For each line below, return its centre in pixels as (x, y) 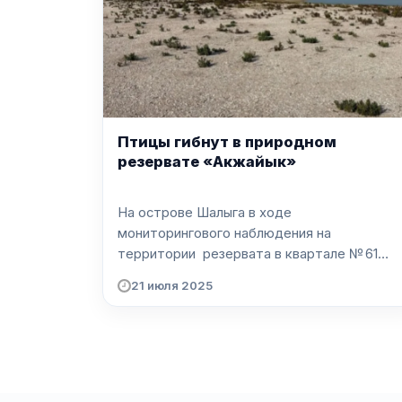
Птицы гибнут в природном (227, 142)
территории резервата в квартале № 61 (248, 253)
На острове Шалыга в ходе (205, 212)
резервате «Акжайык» (207, 162)
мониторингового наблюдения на (224, 233)
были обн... (152, 274)
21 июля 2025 (172, 286)
